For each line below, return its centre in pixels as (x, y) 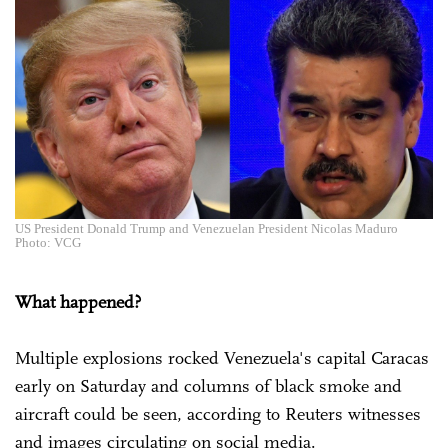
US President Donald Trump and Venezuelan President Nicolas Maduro (206, 228)
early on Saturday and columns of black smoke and (208, 385)
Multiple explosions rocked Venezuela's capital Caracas (222, 357)
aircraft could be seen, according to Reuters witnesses (218, 413)
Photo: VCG (48, 242)
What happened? (78, 301)
